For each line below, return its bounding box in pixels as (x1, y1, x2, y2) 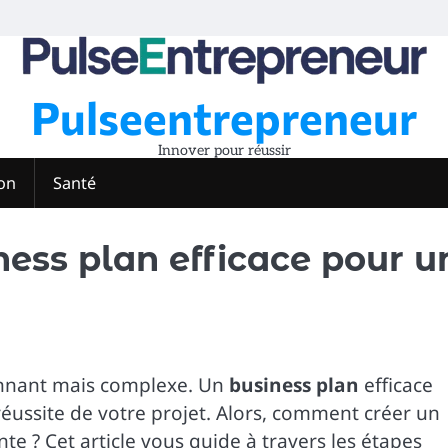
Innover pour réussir (157, 142, 291, 159)
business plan (229, 372, 359, 398)
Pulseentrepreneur (30, 89, 418, 144)
